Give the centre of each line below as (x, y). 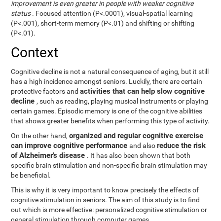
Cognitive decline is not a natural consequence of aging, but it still (110, 72)
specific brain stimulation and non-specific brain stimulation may (109, 165)
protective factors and (46, 91)
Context (35, 53)
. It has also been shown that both (139, 155)
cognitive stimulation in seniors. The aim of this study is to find (106, 200)
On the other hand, (40, 136)
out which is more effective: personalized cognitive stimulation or (109, 210)
